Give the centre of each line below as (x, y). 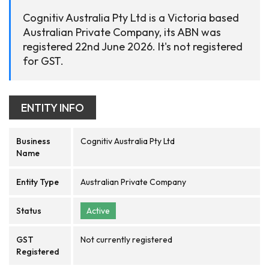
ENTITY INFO (53, 108)
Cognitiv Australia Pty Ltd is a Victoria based (131, 18)
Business (33, 141)
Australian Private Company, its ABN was (122, 32)
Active (98, 211)
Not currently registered (126, 240)
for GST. (43, 61)
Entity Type (38, 182)
